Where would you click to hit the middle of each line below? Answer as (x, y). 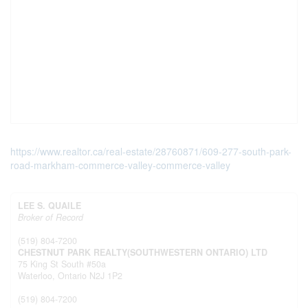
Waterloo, (38, 276)
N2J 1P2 (106, 276)
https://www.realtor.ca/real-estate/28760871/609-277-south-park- (151, 151)
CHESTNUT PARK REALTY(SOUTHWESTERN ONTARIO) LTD (143, 252)
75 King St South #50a (62, 264)
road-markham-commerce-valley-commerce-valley (120, 165)
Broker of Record (51, 217)
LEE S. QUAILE (49, 206)
